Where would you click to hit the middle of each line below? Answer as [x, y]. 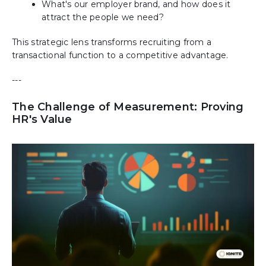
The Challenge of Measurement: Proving [128, 107]
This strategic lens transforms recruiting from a [112, 42]
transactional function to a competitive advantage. [120, 56]
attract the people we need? [103, 18]
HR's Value [42, 119]
